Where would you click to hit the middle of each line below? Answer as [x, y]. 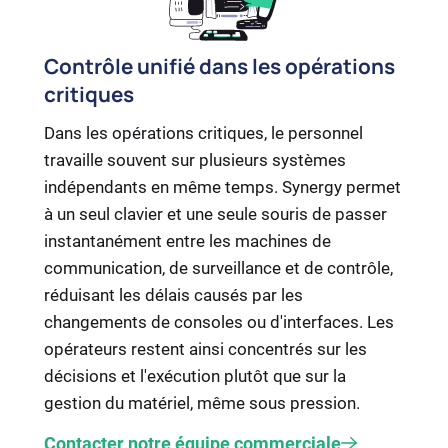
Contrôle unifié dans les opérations [219, 65]
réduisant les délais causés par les [173, 294]
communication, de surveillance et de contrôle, [218, 267]
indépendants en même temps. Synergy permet [222, 186]
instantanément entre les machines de [187, 240]
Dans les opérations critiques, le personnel [203, 132]
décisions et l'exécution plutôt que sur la [195, 375]
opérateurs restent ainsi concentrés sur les [205, 348]
